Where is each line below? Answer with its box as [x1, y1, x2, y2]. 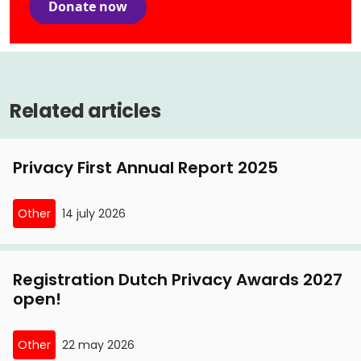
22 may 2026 [62, 336, 135, 353]
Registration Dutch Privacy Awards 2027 [13, 268, 342, 291]
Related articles [10, 97, 160, 124]
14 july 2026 [62, 205, 126, 222]
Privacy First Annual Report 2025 [13, 156, 278, 179]
